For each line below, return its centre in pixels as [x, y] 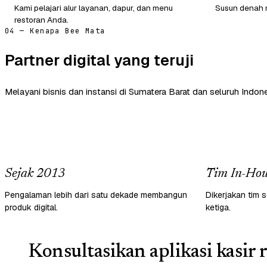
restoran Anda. [41, 19]
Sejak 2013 [35, 174]
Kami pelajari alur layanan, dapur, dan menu [94, 7]
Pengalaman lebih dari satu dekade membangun [96, 195]
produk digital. [31, 207]
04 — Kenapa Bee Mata [55, 31]
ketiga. [218, 207]
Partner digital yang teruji [99, 60]
